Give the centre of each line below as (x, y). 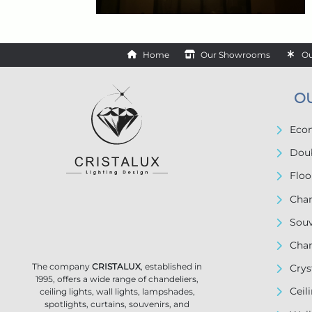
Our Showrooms (235, 55)
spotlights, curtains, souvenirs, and (117, 304)
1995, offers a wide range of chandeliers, (117, 279)
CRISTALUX (116, 266)
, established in (171, 266)
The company (62, 266)
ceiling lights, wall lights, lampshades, (117, 291)
